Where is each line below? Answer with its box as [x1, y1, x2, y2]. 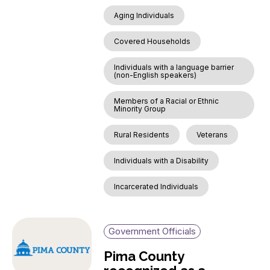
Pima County [104, 248, 184, 264]
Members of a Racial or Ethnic [114, 96, 219, 105]
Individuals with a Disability [114, 155, 209, 165]
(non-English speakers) [114, 70, 197, 80]
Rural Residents [114, 130, 170, 139]
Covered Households [114, 36, 191, 46]
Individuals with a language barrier [114, 62, 234, 72]
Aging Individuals [114, 10, 175, 20]
